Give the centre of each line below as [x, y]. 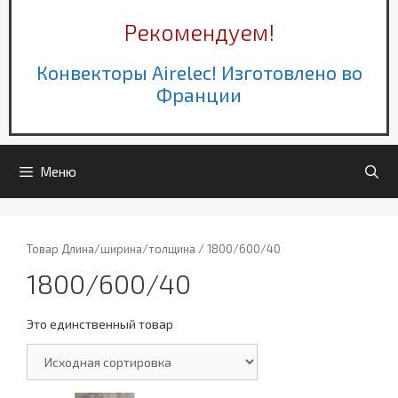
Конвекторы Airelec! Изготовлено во [199, 73]
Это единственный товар [100, 324]
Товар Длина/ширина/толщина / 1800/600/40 [154, 249]
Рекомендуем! [199, 32]
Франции [199, 95]
